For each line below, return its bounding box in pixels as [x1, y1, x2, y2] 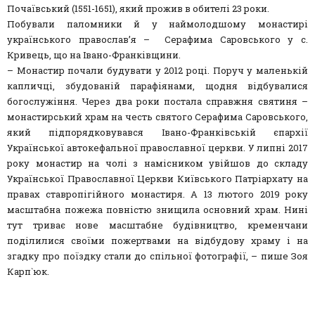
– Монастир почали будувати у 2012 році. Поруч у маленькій [7, 63, 308, 77]
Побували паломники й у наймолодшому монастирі [7, 17, 308, 30]
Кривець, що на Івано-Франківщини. [7, 48, 181, 61]
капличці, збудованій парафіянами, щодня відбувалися [7, 79, 308, 92]
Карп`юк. [7, 264, 49, 278]
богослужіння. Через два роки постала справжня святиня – [7, 94, 308, 108]
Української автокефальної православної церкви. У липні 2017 [7, 141, 308, 154]
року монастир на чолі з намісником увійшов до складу [7, 156, 308, 169]
